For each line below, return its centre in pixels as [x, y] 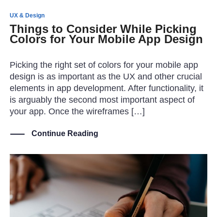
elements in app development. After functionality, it [107, 88]
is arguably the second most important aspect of [102, 100]
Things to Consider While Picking [103, 29]
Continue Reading [65, 134]
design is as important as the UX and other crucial [106, 77]
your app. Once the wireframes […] [77, 112]
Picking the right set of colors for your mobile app [104, 65]
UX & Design [27, 15]
